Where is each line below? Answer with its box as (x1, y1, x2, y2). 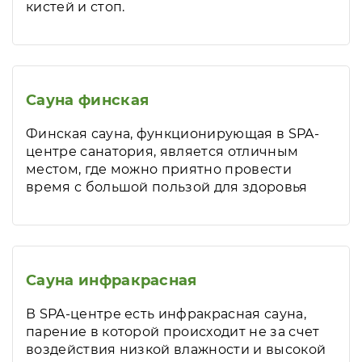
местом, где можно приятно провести (26, 162, 292, 177)
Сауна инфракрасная (26, 271, 197, 289)
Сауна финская (26, 91, 149, 109)
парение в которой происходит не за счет (26, 324, 320, 339)
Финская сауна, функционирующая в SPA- (26, 126, 319, 141)
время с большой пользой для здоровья (26, 179, 308, 195)
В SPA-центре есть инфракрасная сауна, (26, 306, 306, 322)
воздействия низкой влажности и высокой (26, 342, 326, 357)
